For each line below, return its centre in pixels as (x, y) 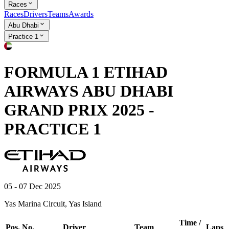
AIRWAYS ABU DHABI (89, 91)
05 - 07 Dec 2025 (32, 186)
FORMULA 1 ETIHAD (86, 72)
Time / (190, 222)
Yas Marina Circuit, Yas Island (53, 203)
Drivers (36, 14)
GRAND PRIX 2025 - (79, 110)
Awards (81, 14)
